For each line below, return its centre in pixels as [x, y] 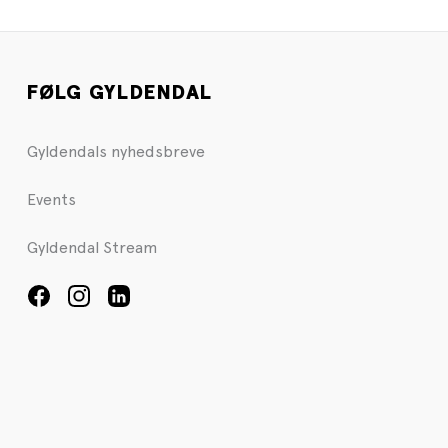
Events [51, 200]
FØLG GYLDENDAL [119, 93]
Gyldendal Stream [92, 248]
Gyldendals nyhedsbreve [115, 152]
